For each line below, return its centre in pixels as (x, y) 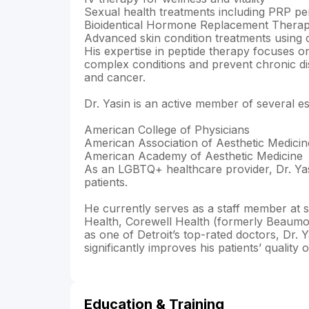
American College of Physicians (167, 130)
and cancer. (115, 78)
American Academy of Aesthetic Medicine (193, 156)
